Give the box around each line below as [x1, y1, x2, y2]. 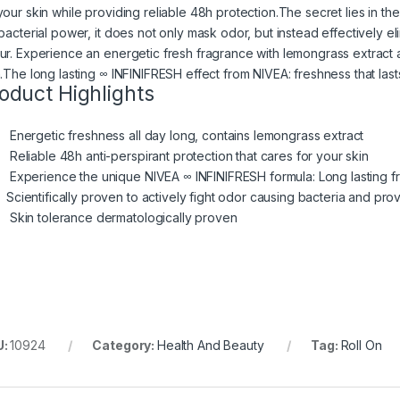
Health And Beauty [156, 337, 264, 354]
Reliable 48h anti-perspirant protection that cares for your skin [6, 148, 369, 164]
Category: [92, 337, 157, 354]
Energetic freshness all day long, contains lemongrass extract [6, 128, 364, 144]
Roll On [340, 337, 382, 354]
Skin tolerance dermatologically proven [6, 210, 237, 226]
